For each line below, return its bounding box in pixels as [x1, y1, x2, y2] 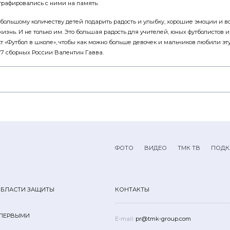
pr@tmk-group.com [134, 215, 191, 222]
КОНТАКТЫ [115, 185, 149, 193]
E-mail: [115, 215, 134, 222]
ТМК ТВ [178, 144, 200, 151]
